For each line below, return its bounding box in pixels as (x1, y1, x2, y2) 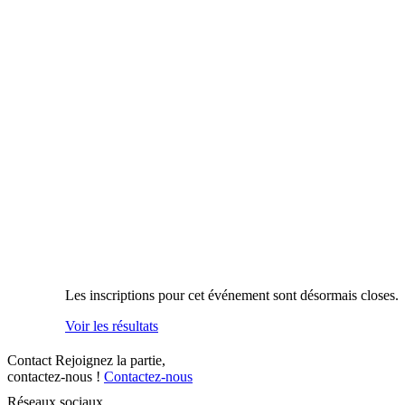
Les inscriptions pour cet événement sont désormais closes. (65, 287, 399, 303)
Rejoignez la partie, (55, 352, 165, 368)
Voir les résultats (65, 317, 158, 334)
